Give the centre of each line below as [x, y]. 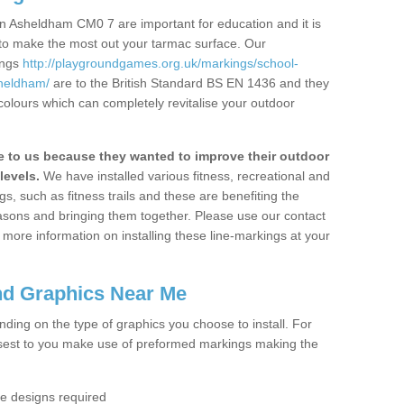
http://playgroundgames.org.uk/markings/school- [161, 63]
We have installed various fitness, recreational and [185, 176]
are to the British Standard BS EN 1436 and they [189, 83]
